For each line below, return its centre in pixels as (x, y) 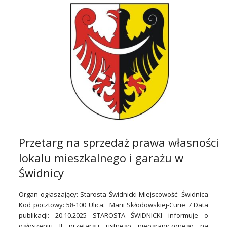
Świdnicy (41, 173)
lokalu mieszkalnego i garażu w (101, 158)
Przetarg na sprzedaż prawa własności (119, 143)
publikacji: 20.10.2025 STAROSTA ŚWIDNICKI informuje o (113, 216)
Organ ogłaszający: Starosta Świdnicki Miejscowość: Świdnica (113, 194)
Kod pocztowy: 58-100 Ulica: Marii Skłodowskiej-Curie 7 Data (113, 205)
